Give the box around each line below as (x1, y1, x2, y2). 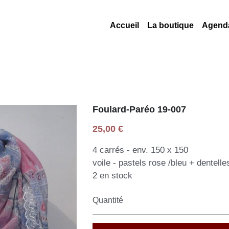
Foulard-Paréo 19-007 (92, 104, 186, 114)
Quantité (92, 196, 123, 205)
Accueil (109, 20, 139, 30)
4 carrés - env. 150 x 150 (92, 145, 188, 155)
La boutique (147, 20, 194, 30)
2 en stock (92, 170, 132, 180)
